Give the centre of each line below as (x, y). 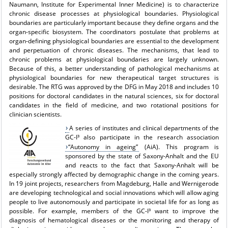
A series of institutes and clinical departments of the (144, 128)
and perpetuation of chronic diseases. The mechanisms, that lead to (114, 50)
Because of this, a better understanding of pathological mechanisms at (114, 68)
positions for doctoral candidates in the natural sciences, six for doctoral (114, 96)
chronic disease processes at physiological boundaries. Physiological (114, 13)
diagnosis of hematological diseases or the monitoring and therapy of (114, 220)
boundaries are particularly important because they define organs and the (114, 22)
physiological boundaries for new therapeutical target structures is (114, 77)
